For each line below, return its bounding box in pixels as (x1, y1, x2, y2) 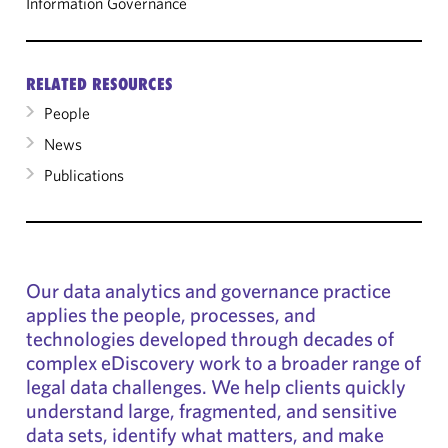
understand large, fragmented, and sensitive (26, 398, 397, 423)
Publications (44, 165, 124, 185)
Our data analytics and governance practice (26, 278, 391, 303)
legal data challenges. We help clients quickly (26, 374, 406, 399)
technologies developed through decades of (26, 326, 394, 351)
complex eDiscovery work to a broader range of (26, 350, 421, 375)
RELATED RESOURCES (26, 74, 173, 94)
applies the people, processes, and (26, 302, 316, 327)
